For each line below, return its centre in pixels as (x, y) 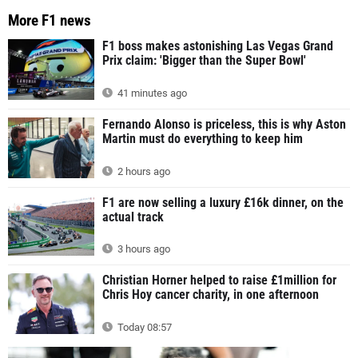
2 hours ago (143, 171)
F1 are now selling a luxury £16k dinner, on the (223, 202)
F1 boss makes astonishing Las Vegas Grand (218, 46)
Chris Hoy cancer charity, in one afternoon (211, 295)
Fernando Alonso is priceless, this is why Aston (224, 125)
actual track (133, 217)
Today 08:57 (143, 328)
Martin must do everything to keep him (203, 139)
